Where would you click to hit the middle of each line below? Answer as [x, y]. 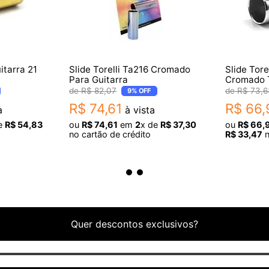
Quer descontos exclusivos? [134, 224]
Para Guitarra [98, 79]
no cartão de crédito [110, 134]
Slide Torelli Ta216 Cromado [130, 69]
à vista [138, 110]
